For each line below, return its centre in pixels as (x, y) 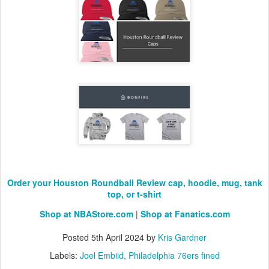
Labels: (65, 255)
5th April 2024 (118, 237)
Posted (77, 237)
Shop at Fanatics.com (185, 213)
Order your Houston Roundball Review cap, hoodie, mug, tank (134, 182)
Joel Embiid (101, 255)
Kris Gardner (182, 237)
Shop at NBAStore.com (86, 213)
